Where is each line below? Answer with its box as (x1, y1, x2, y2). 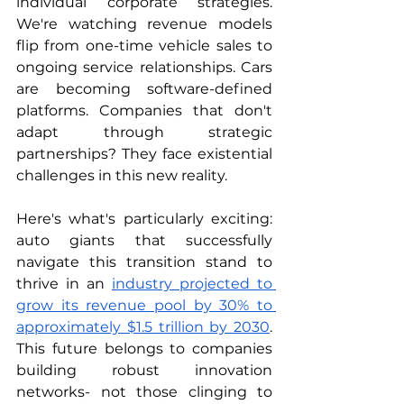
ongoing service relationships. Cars (16, 59, 272, 76)
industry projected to (112, 275, 272, 292)
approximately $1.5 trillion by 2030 (16, 318, 270, 335)
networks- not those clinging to (16, 383, 272, 400)
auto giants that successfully (16, 232, 272, 249)
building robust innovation (16, 362, 272, 379)
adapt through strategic (16, 124, 272, 141)
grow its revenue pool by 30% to (16, 297, 272, 314)
